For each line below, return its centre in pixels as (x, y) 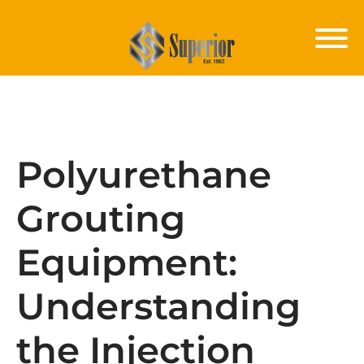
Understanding (158, 306)
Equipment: (127, 262)
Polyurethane (144, 174)
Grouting (101, 218)
